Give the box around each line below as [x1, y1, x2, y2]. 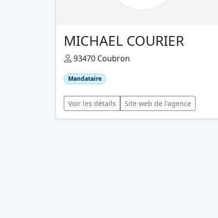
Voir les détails [68, 99, 116, 109]
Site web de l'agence [125, 99, 191, 109]
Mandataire [68, 74, 102, 83]
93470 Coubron [72, 53, 130, 64]
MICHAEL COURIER [64, 31, 184, 50]
